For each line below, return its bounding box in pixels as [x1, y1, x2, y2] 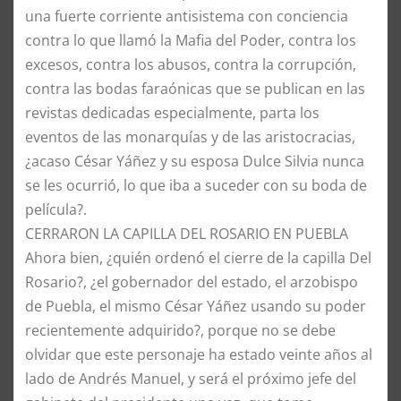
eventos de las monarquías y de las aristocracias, [25, 127, 355, 148]
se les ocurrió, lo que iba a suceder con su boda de [25, 175, 367, 196]
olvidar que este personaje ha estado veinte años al [25, 345, 372, 365]
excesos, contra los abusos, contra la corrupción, [25, 55, 356, 75]
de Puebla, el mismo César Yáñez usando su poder [25, 296, 366, 317]
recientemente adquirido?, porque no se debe [25, 320, 336, 341]
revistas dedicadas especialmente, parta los [25, 103, 320, 124]
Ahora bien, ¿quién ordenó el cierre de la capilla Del [25, 248, 371, 269]
